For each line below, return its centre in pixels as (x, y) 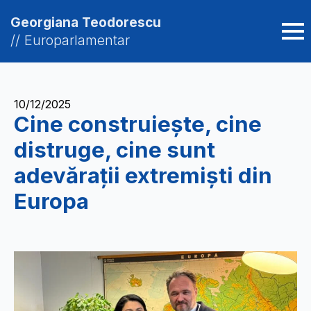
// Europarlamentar (72, 40)
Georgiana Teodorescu (86, 23)
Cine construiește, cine (138, 124)
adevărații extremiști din (143, 176)
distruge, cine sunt (115, 150)
